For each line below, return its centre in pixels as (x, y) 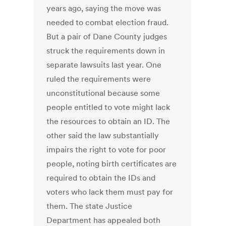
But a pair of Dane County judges (107, 37)
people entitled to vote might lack (108, 107)
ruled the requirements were (99, 79)
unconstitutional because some (103, 93)
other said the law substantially (103, 135)
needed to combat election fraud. (108, 22)
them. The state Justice (90, 206)
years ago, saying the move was (104, 8)
